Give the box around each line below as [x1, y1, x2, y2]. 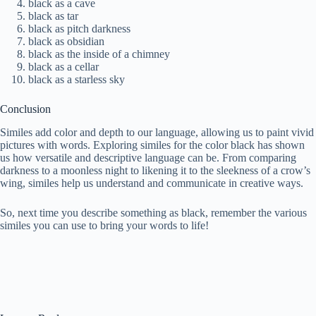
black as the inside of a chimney [28, 48, 170, 61]
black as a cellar [28, 61, 99, 73]
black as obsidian [28, 35, 104, 48]
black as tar [28, 10, 78, 23]
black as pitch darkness [28, 23, 130, 35]
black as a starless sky [28, 73, 125, 86]
